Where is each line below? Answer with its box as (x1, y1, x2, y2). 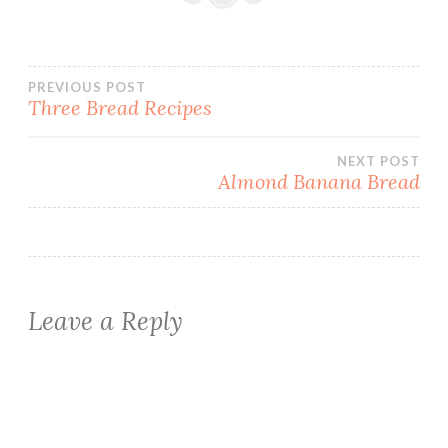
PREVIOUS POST (28, 78, 146, 95)
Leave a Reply (28, 304, 183, 337)
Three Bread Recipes (28, 94, 212, 120)
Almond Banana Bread (218, 168, 420, 194)
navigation (27, 121, 218, 172)
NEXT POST (337, 152, 420, 169)
